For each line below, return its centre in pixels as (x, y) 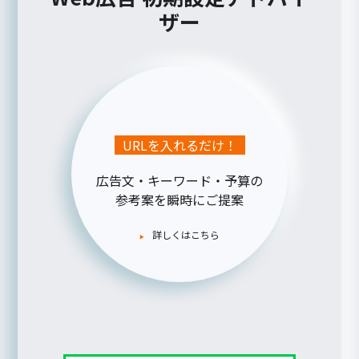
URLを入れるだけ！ (179, 145)
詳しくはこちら (186, 234)
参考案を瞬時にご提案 (179, 199)
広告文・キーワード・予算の (179, 180)
